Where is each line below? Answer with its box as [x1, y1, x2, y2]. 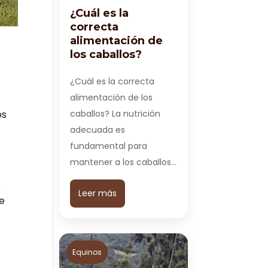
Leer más [78, 187, 117, 199]
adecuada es [70, 124, 126, 136]
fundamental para [70, 140, 148, 152]
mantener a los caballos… [70, 156, 177, 168]
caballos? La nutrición [70, 108, 161, 120]
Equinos [72, 247, 102, 257]
